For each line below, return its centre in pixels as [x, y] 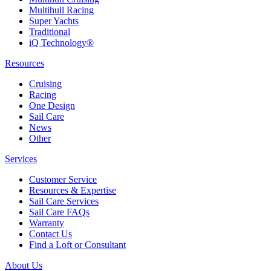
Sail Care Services [64, 201]
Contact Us [51, 233]
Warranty [47, 223]
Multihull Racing [61, 10]
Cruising [45, 83]
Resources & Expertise [73, 190]
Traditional [50, 31]
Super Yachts [54, 21]
